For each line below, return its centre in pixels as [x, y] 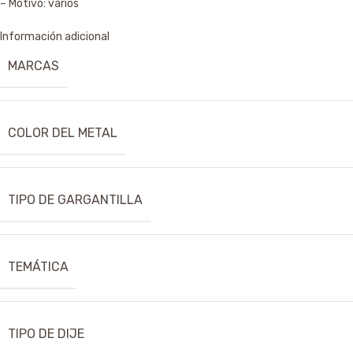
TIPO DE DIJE [46, 334]
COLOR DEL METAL [63, 133]
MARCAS [33, 66]
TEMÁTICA [38, 267]
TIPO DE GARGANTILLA [75, 200]
